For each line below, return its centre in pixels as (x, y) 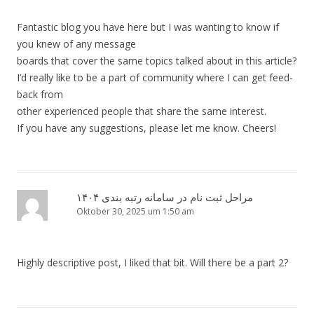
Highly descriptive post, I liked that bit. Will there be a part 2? (152, 263)
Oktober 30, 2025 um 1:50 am (135, 212)
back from (40, 95)
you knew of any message (76, 44)
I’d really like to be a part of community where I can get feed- (155, 78)
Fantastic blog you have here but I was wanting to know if (148, 27)
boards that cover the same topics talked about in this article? (157, 61)
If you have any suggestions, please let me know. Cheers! (146, 128)
